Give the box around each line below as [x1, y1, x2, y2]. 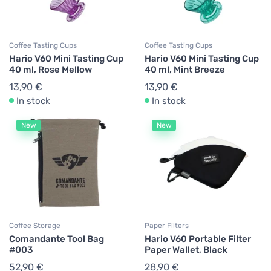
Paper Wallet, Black [145, 244, 227, 255]
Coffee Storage [9, 221, 60, 230]
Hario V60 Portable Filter [145, 233, 251, 244]
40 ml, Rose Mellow [9, 64, 92, 75]
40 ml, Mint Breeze [145, 64, 225, 75]
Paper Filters [145, 221, 189, 230]
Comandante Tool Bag [9, 233, 104, 244]
